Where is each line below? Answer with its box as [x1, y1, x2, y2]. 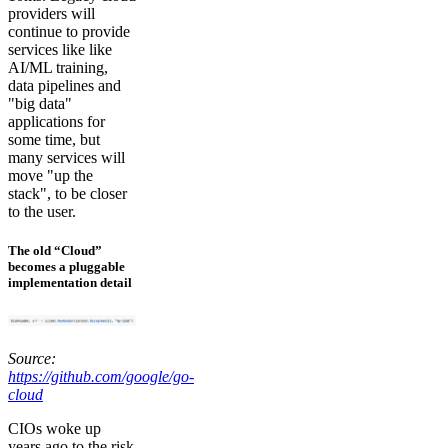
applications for [8, 112, 105, 130]
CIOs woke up [8, 419, 101, 437]
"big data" [8, 94, 72, 112]
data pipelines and [8, 76, 121, 94]
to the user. [8, 202, 76, 220]
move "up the [8, 166, 93, 184]
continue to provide [8, 22, 130, 40]
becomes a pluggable [8, 258, 125, 274]
